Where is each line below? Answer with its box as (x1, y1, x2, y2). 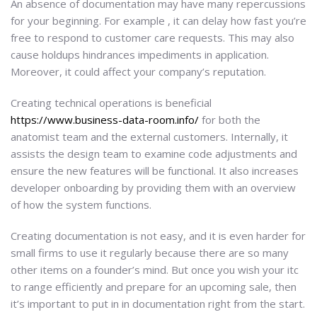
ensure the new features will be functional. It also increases (11, 163, 299, 178)
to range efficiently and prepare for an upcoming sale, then (11, 279, 296, 294)
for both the (199, 112, 260, 127)
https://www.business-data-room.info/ (11, 112, 199, 127)
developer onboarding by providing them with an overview (11, 180, 296, 195)
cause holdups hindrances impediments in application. (11, 47, 269, 62)
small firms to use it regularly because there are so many (11, 245, 289, 260)
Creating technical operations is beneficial (11, 95, 212, 110)
